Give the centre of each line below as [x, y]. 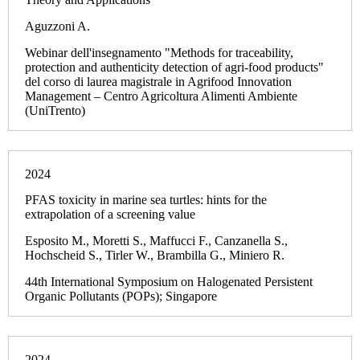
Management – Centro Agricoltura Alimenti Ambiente [161, 96]
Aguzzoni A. [57, 27]
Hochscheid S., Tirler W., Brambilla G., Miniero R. [155, 256]
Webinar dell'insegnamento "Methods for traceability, [159, 52]
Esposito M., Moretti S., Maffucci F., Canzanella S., [156, 241]
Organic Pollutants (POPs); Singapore [121, 297]
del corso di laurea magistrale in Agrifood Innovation [158, 81]
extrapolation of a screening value [110, 215]
